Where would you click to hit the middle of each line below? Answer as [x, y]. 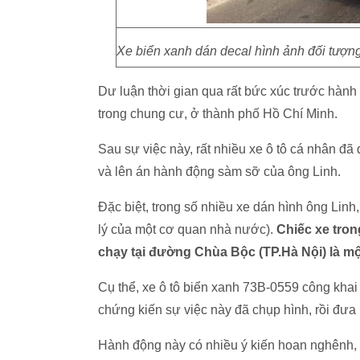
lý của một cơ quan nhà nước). [187, 229]
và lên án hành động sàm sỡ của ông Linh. [219, 172]
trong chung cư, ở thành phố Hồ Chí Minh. [218, 114]
